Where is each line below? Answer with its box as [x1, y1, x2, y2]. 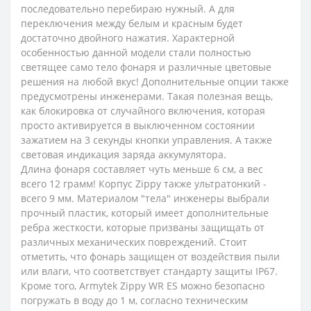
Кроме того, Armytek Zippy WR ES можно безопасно [21, 279, 264, 292]
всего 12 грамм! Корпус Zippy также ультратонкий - [21, 177, 267, 190]
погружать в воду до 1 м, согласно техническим [21, 294, 248, 307]
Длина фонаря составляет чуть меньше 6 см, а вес [21, 162, 263, 176]
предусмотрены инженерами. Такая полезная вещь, [21, 90, 273, 103]
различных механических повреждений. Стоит [21, 235, 247, 249]
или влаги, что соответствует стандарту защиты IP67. [21, 264, 278, 278]
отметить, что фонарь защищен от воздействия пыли [21, 250, 280, 263]
